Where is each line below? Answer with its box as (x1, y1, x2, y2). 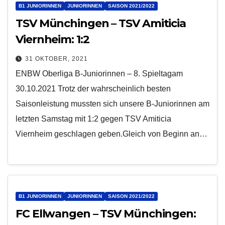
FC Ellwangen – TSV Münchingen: (16, 207, 196, 221)
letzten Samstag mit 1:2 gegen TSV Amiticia (16, 114, 171, 123)
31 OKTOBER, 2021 (25, 55, 88, 62)
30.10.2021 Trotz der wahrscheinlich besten (16, 84, 171, 93)
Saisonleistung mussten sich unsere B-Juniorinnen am (16, 99, 209, 108)
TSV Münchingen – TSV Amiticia (16, 16, 186, 30)
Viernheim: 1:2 (16, 32, 89, 46)
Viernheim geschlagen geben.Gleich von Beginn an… (16, 129, 207, 138)
